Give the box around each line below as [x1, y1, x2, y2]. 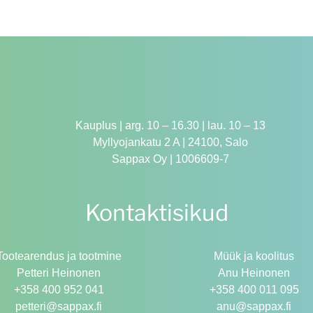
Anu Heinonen [218, 266, 291, 279]
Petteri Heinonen [17, 266, 101, 279]
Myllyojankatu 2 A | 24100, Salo [93, 136, 248, 148]
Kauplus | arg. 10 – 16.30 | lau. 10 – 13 [75, 119, 265, 131]
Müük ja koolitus [214, 249, 295, 262]
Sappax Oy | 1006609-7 [112, 152, 229, 165]
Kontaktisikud [85, 198, 228, 226]
